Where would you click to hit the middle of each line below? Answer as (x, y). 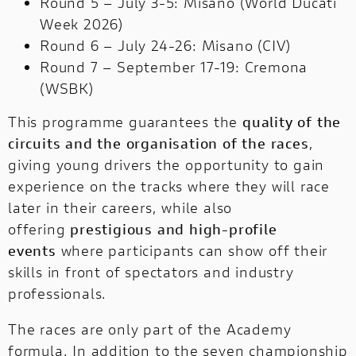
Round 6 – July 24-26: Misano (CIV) (166, 46)
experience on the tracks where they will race (169, 186)
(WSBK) (67, 89)
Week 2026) (82, 24)
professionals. (58, 294)
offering (39, 229)
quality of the (292, 122)
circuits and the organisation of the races (159, 143)
